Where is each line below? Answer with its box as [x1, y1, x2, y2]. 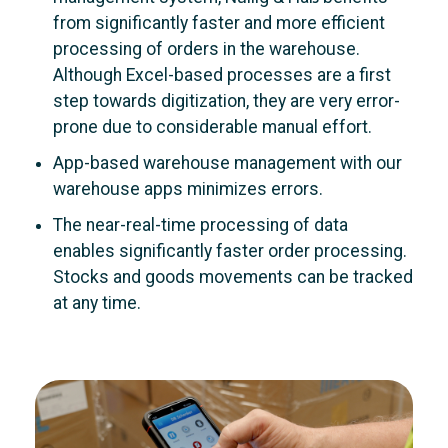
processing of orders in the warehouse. [52, 38, 360, 59]
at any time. [52, 292, 141, 313]
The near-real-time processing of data [52, 214, 348, 235]
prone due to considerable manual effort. [52, 116, 372, 137]
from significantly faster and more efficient [52, 12, 385, 33]
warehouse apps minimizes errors [52, 178, 319, 199]
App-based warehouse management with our [52, 152, 402, 173]
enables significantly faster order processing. [52, 240, 407, 261]
